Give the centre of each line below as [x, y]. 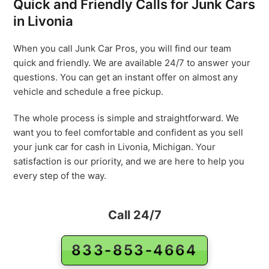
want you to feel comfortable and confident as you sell [128, 132]
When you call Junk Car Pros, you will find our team [122, 48]
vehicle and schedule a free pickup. [89, 92]
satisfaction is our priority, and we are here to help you [129, 161]
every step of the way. [60, 176]
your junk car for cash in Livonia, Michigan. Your [115, 147]
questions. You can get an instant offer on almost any [126, 77]
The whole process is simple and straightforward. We [126, 118]
